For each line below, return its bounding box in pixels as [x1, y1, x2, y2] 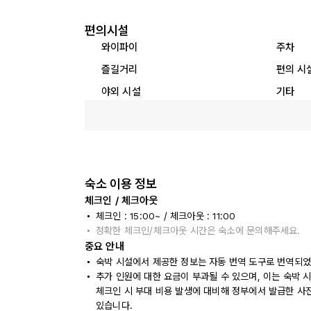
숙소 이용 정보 [85, 176, 157, 191]
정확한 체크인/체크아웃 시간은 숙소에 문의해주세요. [96, 225, 301, 236]
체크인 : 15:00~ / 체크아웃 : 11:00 [96, 210, 236, 221]
